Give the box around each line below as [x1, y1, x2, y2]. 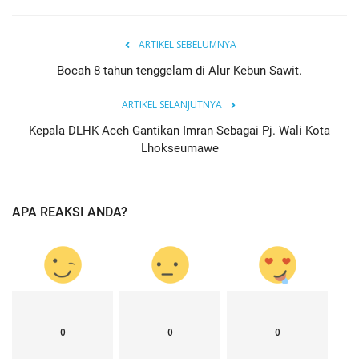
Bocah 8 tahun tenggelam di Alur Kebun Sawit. [57, 63, 302, 79]
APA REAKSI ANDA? [12, 204, 127, 220]
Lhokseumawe [140, 141, 219, 156]
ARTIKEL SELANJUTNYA [121, 98, 222, 112]
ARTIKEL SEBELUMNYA [139, 38, 236, 52]
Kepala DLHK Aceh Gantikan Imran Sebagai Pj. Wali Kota [29, 123, 330, 139]
